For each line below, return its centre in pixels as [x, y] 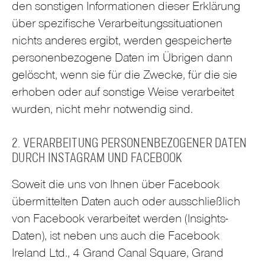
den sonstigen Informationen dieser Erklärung [126, 8]
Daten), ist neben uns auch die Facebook [116, 237]
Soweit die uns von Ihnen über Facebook [116, 186]
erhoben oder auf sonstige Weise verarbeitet [123, 94]
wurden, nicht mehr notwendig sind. [102, 111]
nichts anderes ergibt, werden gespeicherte [122, 43]
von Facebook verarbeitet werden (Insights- [120, 220]
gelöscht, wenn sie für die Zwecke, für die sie [125, 77]
